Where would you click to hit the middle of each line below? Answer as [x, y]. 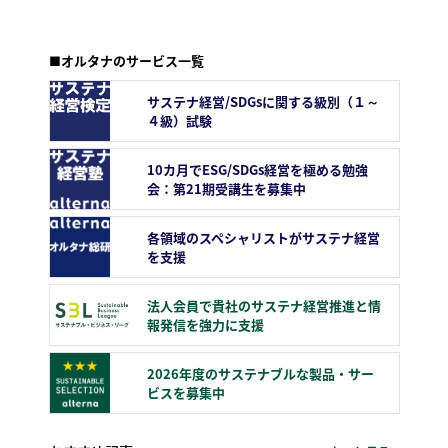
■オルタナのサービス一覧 [126, 61]
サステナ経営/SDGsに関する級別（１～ [262, 102]
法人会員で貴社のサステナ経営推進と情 [263, 306]
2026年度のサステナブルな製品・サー [260, 374]
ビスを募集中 [185, 393]
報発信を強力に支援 [205, 325]
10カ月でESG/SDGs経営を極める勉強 [257, 170]
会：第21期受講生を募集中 [226, 189]
